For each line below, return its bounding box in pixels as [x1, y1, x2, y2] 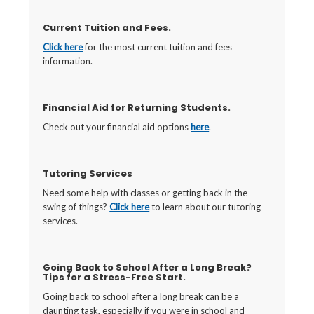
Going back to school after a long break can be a [43, 291, 240, 302]
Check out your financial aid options [43, 121, 191, 132]
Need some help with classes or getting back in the [43, 187, 248, 198]
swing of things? [43, 201, 110, 212]
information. [43, 55, 93, 67]
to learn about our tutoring [149, 201, 261, 212]
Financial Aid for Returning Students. [43, 101, 231, 114]
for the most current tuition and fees [83, 41, 233, 53]
